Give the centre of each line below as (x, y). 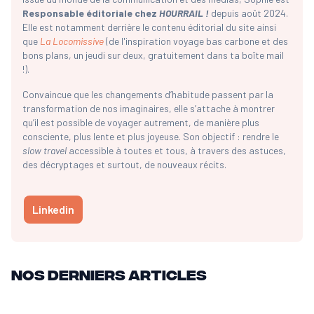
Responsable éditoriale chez (91, 13)
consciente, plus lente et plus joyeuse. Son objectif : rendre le (151, 137)
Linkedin (53, 210)
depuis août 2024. (250, 13)
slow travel (46, 151)
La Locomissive (72, 41)
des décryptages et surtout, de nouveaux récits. (124, 165)
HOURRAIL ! (184, 13)
